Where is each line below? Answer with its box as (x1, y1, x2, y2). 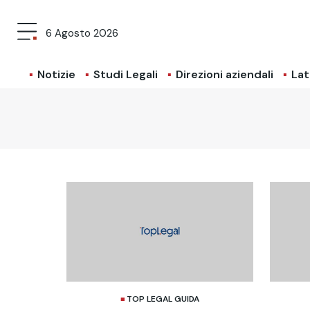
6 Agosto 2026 (46, 26, 118, 41)
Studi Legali (93, 67, 158, 82)
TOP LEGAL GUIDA (127, 293, 199, 304)
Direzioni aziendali (175, 67, 273, 82)
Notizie (37, 67, 75, 82)
